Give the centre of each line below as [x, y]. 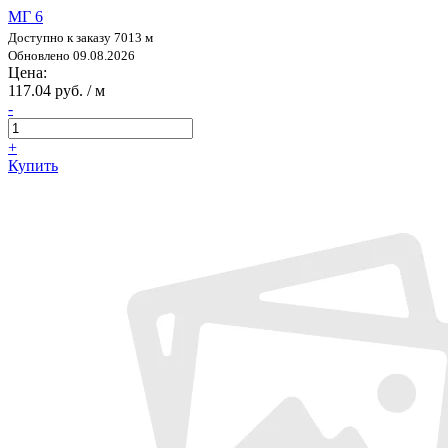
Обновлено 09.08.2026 [71, 55]
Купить [33, 165]
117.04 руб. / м [56, 90]
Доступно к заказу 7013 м [80, 37]
